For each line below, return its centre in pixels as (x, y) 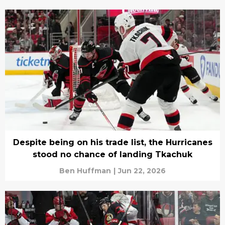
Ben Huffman (85, 171)
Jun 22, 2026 (142, 171)
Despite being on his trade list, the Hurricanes (113, 142)
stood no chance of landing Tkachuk (113, 154)
